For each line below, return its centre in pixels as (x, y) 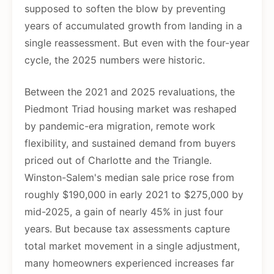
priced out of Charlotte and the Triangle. (118, 161)
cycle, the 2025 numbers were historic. (115, 60)
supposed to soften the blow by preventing (125, 9)
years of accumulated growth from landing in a (133, 26)
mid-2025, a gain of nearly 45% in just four (124, 212)
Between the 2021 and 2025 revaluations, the (130, 92)
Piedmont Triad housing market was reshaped (131, 109)
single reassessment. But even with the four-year (137, 43)
